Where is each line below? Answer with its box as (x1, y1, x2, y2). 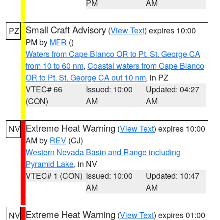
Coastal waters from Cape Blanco (87, 60, 204, 71)
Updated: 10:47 (146, 170, 200, 181)
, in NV (74, 158, 97, 169)
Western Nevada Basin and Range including (26, 146, 181, 158)
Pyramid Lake (26, 158, 74, 169)
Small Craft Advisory (26, 23, 106, 36)
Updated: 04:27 (146, 83, 200, 95)
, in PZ (146, 72, 168, 83)
